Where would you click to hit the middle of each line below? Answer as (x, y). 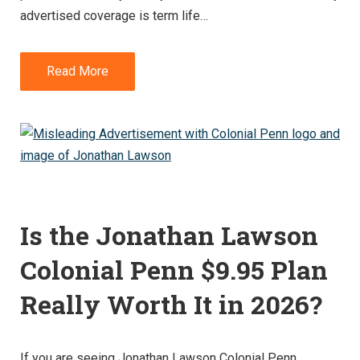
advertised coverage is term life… (114, 16)
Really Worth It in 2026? (171, 305)
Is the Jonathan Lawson (169, 235)
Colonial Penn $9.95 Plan (174, 270)
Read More (78, 72)
